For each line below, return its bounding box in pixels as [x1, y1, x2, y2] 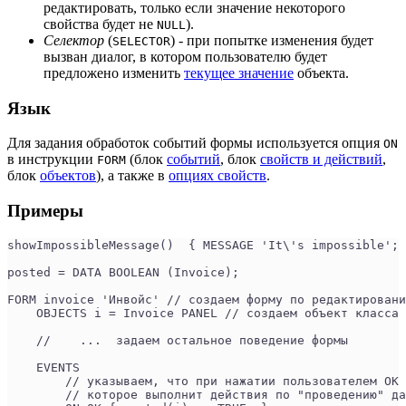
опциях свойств [169, 168, 266, 184]
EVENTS [7, 360, 80, 374]
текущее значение [184, 64, 294, 81]
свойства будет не [43, 15, 157, 32]
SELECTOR [112, 34, 170, 48]
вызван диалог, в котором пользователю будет [43, 48, 327, 64]
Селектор [43, 32, 104, 48]
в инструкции [7, 151, 97, 168]
